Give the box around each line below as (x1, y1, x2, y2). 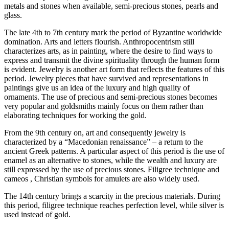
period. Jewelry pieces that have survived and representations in (4, 74, 209, 83)
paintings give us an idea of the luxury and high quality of (4, 83, 190, 93)
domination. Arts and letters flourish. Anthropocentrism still (4, 37, 194, 47)
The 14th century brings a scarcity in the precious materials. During (4, 192, 220, 201)
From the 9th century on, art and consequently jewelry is (4, 128, 186, 138)
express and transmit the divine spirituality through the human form (4, 56, 219, 65)
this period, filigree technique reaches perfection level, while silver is (4, 201, 224, 210)
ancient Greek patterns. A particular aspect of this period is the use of (4, 147, 224, 156)
